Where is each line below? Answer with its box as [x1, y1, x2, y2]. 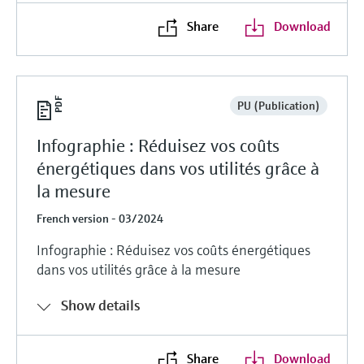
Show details [61, 295, 141, 314]
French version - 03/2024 [37, 210, 163, 226]
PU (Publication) [236, 97, 320, 113]
